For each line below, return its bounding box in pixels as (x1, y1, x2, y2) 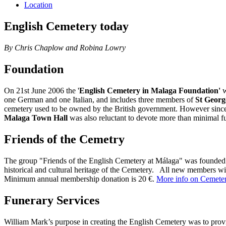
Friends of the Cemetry (4, 132, 125, 146)
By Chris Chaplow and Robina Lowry (4, 43, 126, 52)
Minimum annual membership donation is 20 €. (4, 174, 156, 183)
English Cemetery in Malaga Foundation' (79, 86, 220, 95)
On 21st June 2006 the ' (4, 86, 79, 95)
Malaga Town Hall (4, 114, 70, 123)
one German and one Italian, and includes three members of (4, 95, 195, 104)
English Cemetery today (4, 20, 129, 33)
